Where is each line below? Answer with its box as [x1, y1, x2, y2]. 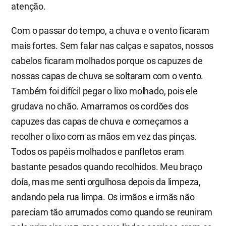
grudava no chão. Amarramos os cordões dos [11, 100, 189, 111]
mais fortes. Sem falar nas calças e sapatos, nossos [11, 40, 214, 51]
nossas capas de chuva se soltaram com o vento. [11, 70, 204, 81]
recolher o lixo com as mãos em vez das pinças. [11, 131, 197, 142]
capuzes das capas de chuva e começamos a [11, 116, 189, 127]
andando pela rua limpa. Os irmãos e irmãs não [11, 191, 195, 202]
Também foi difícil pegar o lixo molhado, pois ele [11, 85, 198, 96]
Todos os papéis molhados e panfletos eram [11, 146, 185, 157]
